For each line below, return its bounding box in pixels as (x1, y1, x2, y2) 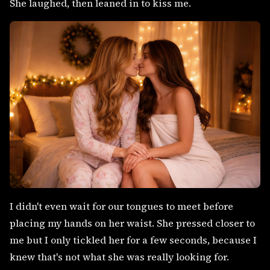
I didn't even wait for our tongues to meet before (10, 199, 233, 213)
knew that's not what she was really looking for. (10, 250, 229, 264)
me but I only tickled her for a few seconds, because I (10, 233, 257, 247)
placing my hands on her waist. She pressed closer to (10, 216, 255, 230)
